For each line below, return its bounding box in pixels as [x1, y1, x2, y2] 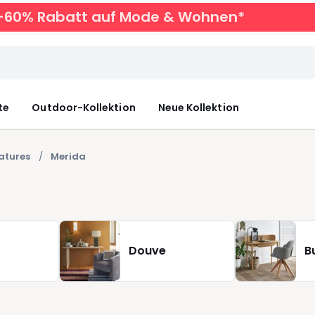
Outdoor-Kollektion [32, 100, 136, 115]
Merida [51, 150, 86, 163]
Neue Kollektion [157, 100, 239, 115]
